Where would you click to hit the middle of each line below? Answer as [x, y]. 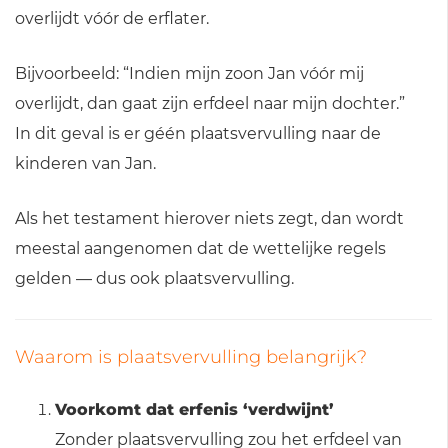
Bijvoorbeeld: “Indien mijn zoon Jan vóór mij [189, 73]
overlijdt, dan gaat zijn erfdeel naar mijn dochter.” [210, 103]
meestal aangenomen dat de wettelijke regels [200, 248]
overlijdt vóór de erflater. [112, 18]
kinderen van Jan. [85, 163]
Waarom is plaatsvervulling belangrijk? [191, 356]
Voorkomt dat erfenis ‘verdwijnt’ [194, 409]
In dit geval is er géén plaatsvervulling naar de [198, 133]
